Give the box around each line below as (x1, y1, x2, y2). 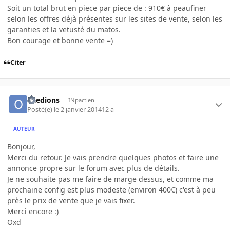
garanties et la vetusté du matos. (7, 25, 121, 35)
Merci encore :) (7, 206, 59, 216)
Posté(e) (27, 105, 54, 114)
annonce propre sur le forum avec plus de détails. (7, 163, 180, 173)
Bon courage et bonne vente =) (7, 35, 113, 46)
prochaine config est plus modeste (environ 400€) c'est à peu (7, 184, 216, 195)
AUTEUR (13, 125, 35, 133)
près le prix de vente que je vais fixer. (7, 195, 135, 205)
